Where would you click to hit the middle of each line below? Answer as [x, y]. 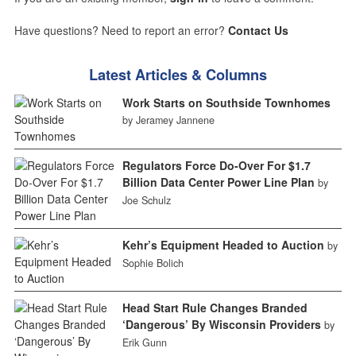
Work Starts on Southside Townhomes [226, 102]
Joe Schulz [146, 200]
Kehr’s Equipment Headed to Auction [223, 244]
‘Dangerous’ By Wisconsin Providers [221, 324]
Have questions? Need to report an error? [121, 30]
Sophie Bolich [153, 263]
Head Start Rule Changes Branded [215, 307]
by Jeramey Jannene [168, 120]
